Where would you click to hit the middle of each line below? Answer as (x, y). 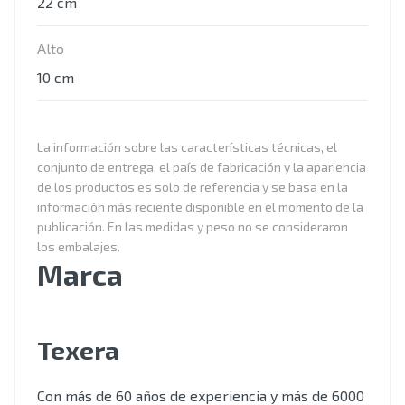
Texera (78, 350)
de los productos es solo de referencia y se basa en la (193, 187)
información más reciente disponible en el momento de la (200, 207)
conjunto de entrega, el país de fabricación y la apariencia (202, 167)
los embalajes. (79, 246)
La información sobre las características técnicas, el (187, 147)
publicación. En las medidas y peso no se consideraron (193, 226)
